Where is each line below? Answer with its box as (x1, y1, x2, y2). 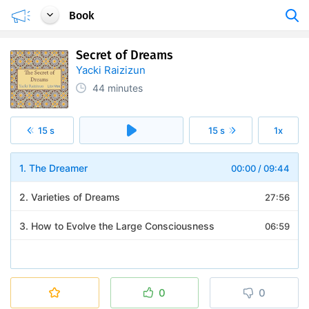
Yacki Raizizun (76, 63, 146, 77)
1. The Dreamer (19, 162, 88, 174)
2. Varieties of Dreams (19, 191, 120, 203)
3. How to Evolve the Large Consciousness (19, 220, 215, 232)
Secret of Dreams (76, 48, 173, 63)
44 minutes (92, 82, 143, 94)
